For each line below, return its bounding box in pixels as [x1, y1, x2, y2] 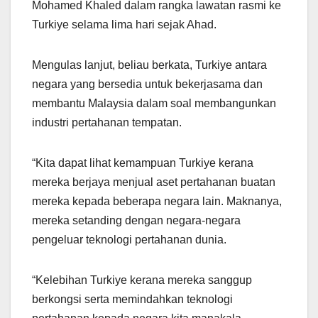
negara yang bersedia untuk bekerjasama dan [32, 78, 263, 91]
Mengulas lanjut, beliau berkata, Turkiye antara [32, 59, 267, 72]
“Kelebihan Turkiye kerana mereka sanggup [32, 274, 252, 287]
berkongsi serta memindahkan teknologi [32, 293, 233, 306]
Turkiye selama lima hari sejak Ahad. [32, 18, 219, 31]
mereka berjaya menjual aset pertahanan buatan [32, 176, 275, 189]
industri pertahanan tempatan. [32, 116, 182, 129]
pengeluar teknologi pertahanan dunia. [32, 234, 226, 246]
